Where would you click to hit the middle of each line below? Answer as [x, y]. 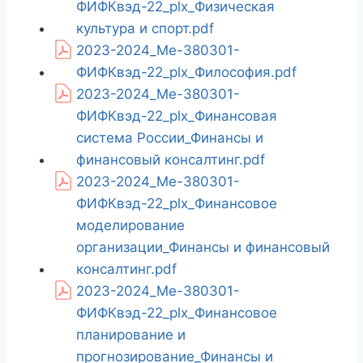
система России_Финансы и [170, 138]
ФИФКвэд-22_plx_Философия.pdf [186, 73]
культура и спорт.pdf [145, 29]
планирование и [131, 335]
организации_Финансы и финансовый [203, 248]
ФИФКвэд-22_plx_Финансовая [177, 116]
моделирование [130, 226]
